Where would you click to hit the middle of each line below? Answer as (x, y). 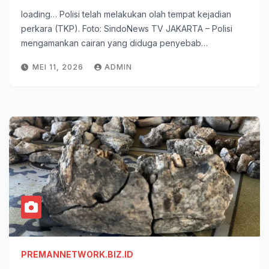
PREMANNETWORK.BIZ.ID (77, 254)
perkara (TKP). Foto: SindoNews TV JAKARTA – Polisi (127, 29)
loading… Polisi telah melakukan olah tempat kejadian (126, 14)
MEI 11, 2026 (59, 67)
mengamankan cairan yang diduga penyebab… (114, 43)
